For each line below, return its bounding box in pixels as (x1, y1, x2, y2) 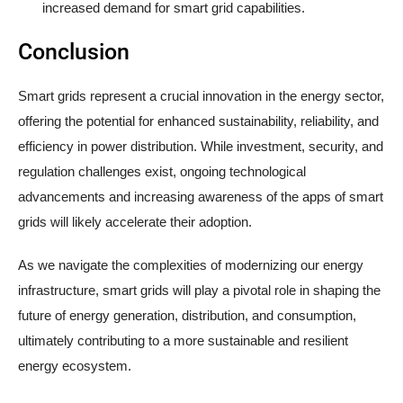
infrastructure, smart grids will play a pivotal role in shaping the (18, 282, 381, 299)
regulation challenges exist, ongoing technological (18, 164, 306, 180)
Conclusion (18, 39, 130, 66)
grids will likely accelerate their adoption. (18, 214, 252, 230)
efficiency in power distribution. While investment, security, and (18, 139, 383, 155)
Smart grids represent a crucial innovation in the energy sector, (18, 88, 384, 104)
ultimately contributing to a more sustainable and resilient (18, 333, 348, 349)
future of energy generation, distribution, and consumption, (18, 308, 356, 324)
